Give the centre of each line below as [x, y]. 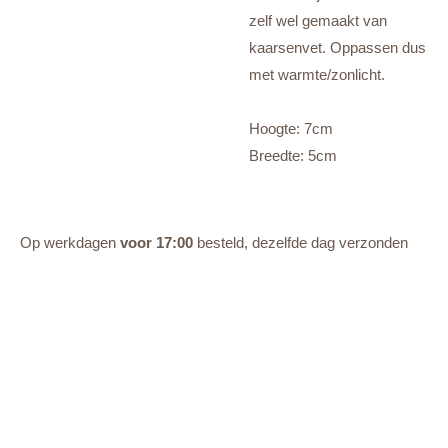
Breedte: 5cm [293, 155]
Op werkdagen [70, 242]
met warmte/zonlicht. [319, 74]
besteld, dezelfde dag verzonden [300, 242]
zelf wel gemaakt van [318, 20]
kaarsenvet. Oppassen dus [337, 47]
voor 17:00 [156, 242]
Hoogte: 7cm [291, 128]
